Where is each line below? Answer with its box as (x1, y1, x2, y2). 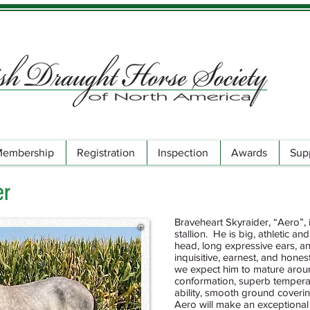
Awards (231, 147, 267, 158)
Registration (77, 147, 135, 158)
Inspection (158, 147, 208, 158)
